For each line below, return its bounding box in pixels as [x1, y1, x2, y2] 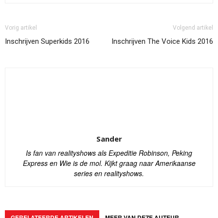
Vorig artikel [5, 24, 37, 31]
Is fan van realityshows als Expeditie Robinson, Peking [26, 147, 192, 158]
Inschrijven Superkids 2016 [5, 36, 90, 46]
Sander [96, 133, 122, 144]
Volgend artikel [173, 24, 213, 31]
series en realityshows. [74, 168, 144, 178]
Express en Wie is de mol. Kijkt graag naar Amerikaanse [22, 158, 196, 168]
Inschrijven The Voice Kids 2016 [111, 36, 213, 46]
